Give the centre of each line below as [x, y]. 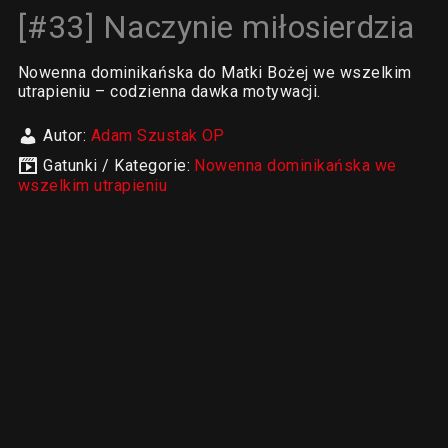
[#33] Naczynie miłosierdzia [216, 27]
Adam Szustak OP [157, 135]
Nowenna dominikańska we [295, 165]
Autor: [67, 135]
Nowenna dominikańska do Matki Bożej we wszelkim [214, 72]
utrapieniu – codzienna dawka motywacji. [169, 91]
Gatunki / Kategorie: [119, 165]
